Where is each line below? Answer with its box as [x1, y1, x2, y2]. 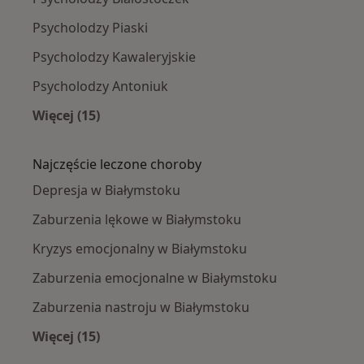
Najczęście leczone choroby [32, 155, 201, 174]
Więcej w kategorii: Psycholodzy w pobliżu [65, 125, 337, 144]
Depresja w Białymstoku [32, 181, 180, 200]
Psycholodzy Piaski [32, 19, 148, 37]
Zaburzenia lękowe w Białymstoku [32, 210, 241, 229]
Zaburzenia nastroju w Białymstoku [32, 298, 249, 317]
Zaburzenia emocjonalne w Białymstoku [32, 269, 277, 288]
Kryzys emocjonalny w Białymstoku [32, 240, 247, 258]
